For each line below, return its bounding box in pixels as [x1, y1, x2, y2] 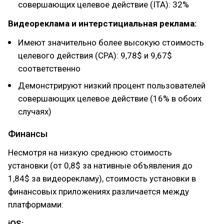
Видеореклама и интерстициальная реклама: [8, 18, 196, 28]
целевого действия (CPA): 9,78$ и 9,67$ [18, 50, 172, 60]
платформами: [8, 199, 63, 209]
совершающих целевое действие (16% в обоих [18, 93, 201, 103]
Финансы [8, 128, 47, 139]
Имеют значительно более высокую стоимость [18, 37, 204, 47]
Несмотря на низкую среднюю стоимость [8, 147, 172, 157]
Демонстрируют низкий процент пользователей [18, 80, 205, 90]
